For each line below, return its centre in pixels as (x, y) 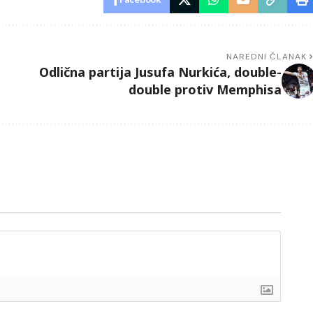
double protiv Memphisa (205, 90)
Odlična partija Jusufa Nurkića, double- (160, 72)
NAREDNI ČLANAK (267, 57)
